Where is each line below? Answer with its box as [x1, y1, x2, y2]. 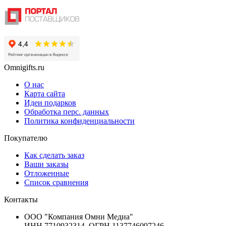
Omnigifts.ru [4, 63, 44, 72]
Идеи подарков [24, 98, 76, 107]
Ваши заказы [24, 159, 69, 168]
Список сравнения [24, 178, 88, 187]
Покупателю [4, 133, 47, 142]
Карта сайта [24, 89, 65, 98]
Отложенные [24, 168, 69, 178]
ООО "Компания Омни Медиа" [24, 212, 133, 221]
